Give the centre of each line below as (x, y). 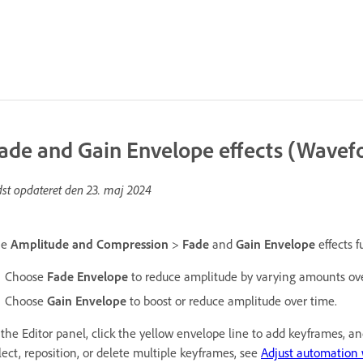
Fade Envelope (88, 276)
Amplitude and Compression (90, 244)
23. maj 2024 (119, 190)
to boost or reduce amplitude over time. (232, 301)
